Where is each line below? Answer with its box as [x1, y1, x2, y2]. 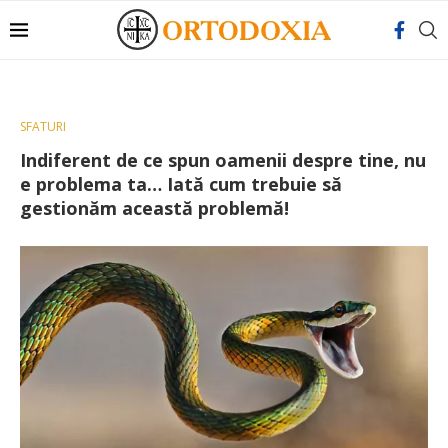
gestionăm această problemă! [20, 196, 289, 220]
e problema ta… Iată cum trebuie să [20, 172, 342, 196]
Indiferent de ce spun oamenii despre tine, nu [20, 148, 426, 172]
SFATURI [20, 118, 66, 135]
